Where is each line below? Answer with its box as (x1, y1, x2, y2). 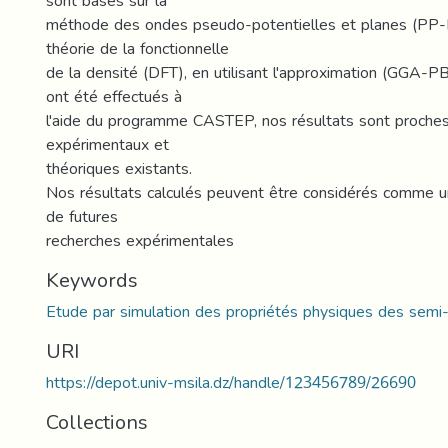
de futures (46, 201, 118, 232)
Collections (46, 403, 148, 441)
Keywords (46, 261, 138, 299)
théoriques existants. (46, 153, 192, 184)
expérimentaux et (46, 129, 169, 160)
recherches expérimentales (46, 225, 234, 256)
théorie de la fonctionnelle (46, 33, 229, 64)
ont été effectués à (46, 81, 182, 112)
